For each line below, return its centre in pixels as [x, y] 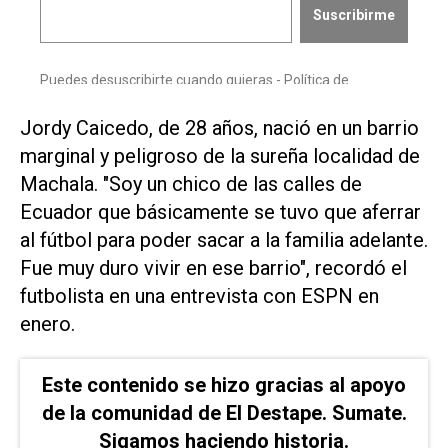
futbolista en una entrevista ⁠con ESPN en [199, 296]
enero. [50, 324]
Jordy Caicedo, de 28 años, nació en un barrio [219, 128]
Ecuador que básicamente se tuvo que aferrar [220, 212]
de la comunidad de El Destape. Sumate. [224, 412]
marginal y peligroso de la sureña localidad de [220, 156]
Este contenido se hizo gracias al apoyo [224, 384]
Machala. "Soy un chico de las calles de [191, 184]
